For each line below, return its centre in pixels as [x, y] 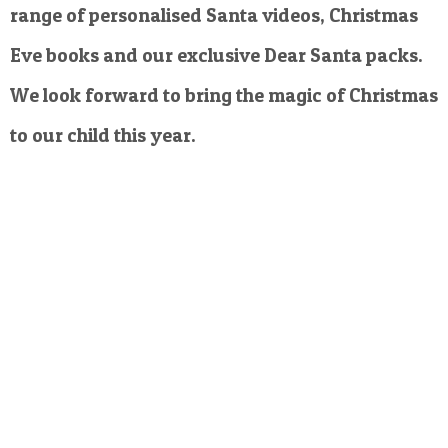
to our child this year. [103, 135]
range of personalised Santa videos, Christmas [214, 15]
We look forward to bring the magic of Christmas [224, 95]
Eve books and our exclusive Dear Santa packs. [216, 55]
